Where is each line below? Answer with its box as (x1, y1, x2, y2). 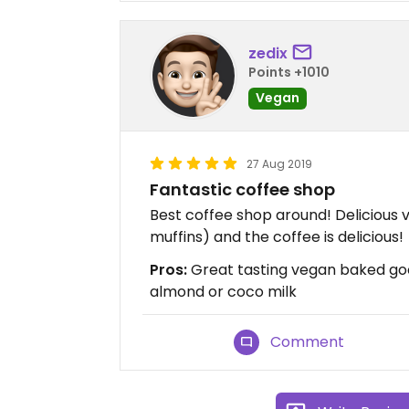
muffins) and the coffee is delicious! (150, 226, 404, 248)
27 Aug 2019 (246, 156, 312, 173)
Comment (270, 331, 345, 353)
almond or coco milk (150, 281, 297, 303)
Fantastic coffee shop (150, 178, 335, 202)
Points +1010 (248, 62, 330, 81)
